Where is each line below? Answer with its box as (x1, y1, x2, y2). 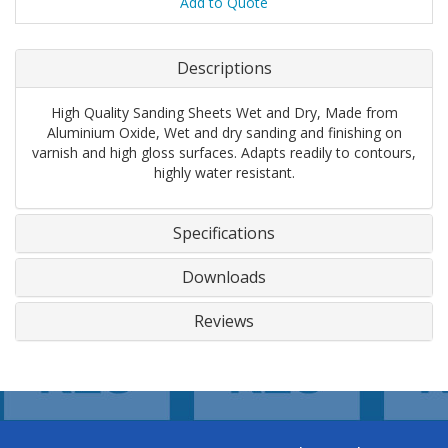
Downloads (182, 266, 266, 288)
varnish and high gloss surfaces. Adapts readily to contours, (32, 143, 416, 162)
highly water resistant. (153, 163, 295, 182)
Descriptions (176, 57, 272, 79)
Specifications (173, 222, 275, 244)
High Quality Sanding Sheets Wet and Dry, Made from (50, 103, 398, 122)
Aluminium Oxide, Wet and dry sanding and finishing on (46, 123, 402, 142)
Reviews (194, 310, 254, 332)
